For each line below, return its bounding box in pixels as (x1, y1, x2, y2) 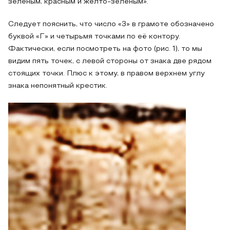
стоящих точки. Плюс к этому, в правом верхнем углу (8, 70, 205, 77)
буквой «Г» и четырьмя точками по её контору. (8, 33, 180, 40)
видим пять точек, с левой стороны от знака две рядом (8, 58, 212, 65)
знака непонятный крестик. (8, 83, 107, 89)
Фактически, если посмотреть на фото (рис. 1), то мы (8, 46, 202, 52)
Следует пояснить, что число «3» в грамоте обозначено (8, 21, 214, 28)
